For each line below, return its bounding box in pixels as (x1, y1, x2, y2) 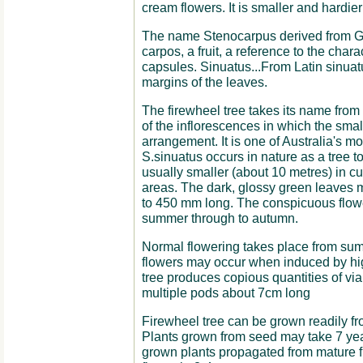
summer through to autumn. (141, 211, 298, 225)
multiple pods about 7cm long (141, 285, 310, 300)
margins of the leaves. (141, 75, 267, 89)
